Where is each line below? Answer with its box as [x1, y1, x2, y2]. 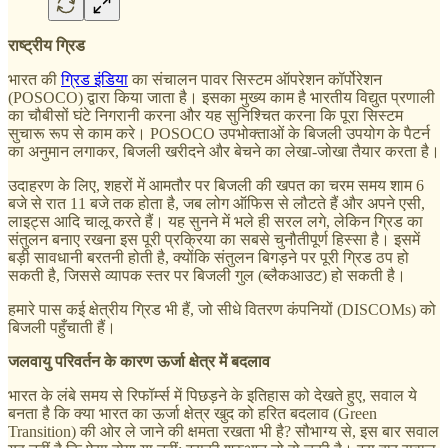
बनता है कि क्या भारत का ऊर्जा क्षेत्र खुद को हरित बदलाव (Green [8, 405, 377, 423]
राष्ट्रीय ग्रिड [8, 37, 85, 55]
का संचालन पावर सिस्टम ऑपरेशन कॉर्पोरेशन [128, 71, 382, 89]
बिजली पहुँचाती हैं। [8, 319, 116, 337]
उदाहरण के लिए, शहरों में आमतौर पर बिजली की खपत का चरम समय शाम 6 [8, 177, 424, 195]
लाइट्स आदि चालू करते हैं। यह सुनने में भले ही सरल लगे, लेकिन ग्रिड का [8, 213, 423, 231]
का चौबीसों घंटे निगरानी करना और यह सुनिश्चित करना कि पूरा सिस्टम [8, 107, 403, 125]
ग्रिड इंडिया [61, 71, 128, 89]
